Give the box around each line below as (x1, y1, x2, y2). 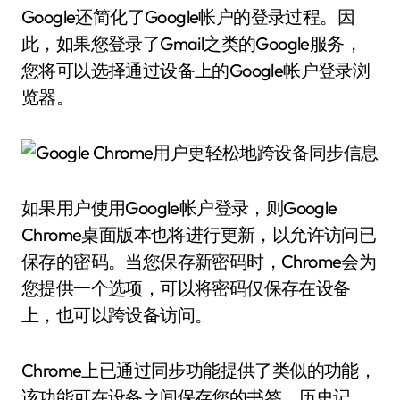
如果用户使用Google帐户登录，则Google (21, 196, 337, 219)
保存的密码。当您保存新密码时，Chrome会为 (21, 250, 377, 272)
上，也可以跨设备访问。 (21, 304, 212, 326)
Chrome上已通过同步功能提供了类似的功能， (21, 359, 377, 381)
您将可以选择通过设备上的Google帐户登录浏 (21, 59, 371, 81)
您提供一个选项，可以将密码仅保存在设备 (21, 277, 351, 299)
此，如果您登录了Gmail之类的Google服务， (21, 32, 362, 54)
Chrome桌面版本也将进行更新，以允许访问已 (21, 223, 377, 246)
